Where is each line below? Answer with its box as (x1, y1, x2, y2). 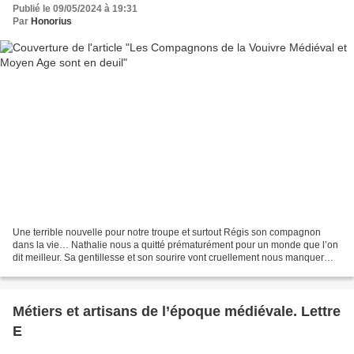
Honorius (31, 15, 72, 27)
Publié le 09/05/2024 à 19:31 (13, 2, 137, 14)
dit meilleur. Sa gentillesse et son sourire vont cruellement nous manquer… (13, 252, 333, 264)
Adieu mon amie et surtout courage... (13, 265, 170, 277)
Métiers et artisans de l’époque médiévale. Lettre (13, 303, 341, 320)
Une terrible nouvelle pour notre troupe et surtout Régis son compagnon (13, 227, 321, 239)
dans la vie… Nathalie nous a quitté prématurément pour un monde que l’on (13, 239, 338, 251)
